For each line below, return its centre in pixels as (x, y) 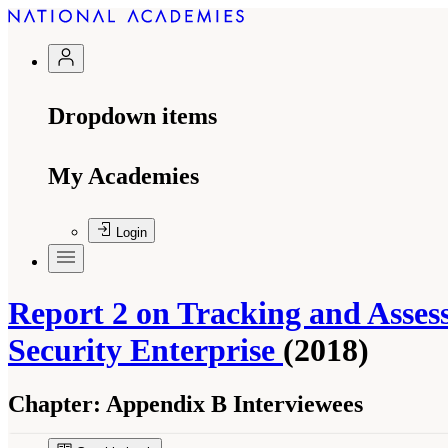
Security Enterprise (145, 350)
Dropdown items (132, 116)
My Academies (123, 176)
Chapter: (54, 403)
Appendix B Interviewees (232, 403)
